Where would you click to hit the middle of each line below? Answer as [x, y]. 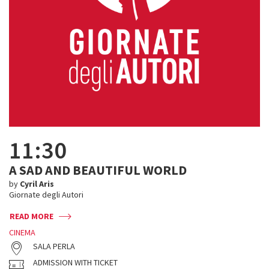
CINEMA [22, 232]
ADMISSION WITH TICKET [75, 262]
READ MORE [32, 216]
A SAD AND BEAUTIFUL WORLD [98, 170]
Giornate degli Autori [46, 195]
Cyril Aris [37, 184]
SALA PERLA [54, 246]
